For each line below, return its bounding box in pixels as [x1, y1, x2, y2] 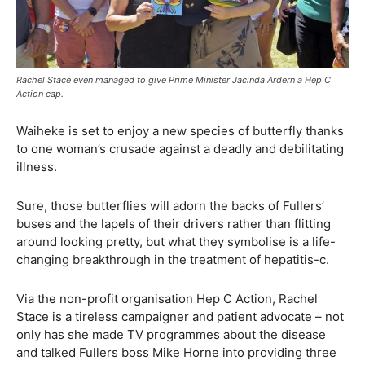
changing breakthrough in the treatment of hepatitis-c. [16, 252, 329, 268]
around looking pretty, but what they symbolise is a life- [16, 234, 336, 250]
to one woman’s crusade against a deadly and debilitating [16, 141, 344, 157]
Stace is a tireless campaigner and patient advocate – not [16, 309, 344, 325]
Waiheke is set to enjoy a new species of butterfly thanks [16, 123, 344, 139]
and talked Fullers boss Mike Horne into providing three [16, 345, 336, 361]
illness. [16, 159, 57, 175]
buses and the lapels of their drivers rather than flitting [16, 216, 331, 232]
